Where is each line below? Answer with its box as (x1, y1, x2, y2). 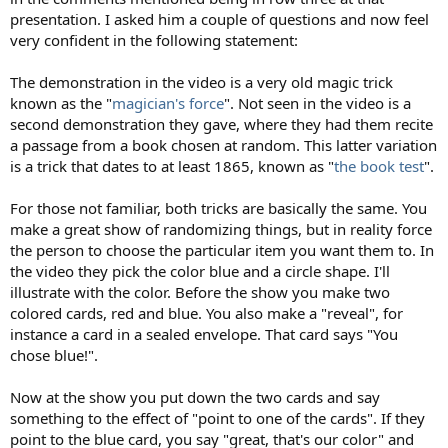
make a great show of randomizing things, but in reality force (10, 218, 432, 239)
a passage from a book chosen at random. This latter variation (10, 134, 437, 155)
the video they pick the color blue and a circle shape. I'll (10, 260, 390, 281)
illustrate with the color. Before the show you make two (10, 281, 390, 302)
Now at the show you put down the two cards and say (10, 386, 380, 407)
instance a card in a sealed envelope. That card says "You (10, 323, 398, 344)
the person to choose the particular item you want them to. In (10, 239, 434, 260)
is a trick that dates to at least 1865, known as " (10, 155, 334, 176)
